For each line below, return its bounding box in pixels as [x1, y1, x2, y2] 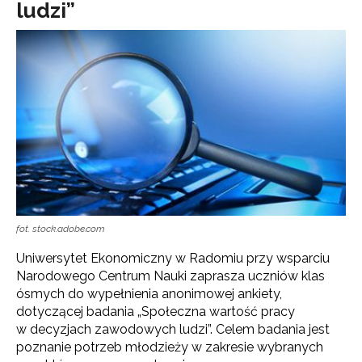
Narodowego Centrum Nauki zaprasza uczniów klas [16, 267, 325, 284]
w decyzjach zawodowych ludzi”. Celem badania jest [16, 321, 330, 337]
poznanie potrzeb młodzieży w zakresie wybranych [16, 339, 323, 355]
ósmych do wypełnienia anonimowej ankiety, [16, 285, 282, 301]
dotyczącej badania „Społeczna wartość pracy [16, 303, 295, 319]
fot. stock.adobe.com [16, 222, 105, 234]
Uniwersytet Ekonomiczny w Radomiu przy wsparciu [16, 250, 330, 266]
